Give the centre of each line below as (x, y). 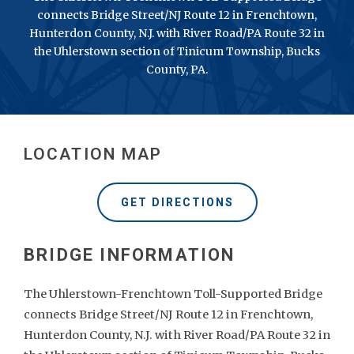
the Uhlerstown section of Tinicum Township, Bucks (177, 51)
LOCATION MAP (93, 154)
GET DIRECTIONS (177, 202)
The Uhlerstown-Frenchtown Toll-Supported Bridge (173, 294)
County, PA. (177, 70)
